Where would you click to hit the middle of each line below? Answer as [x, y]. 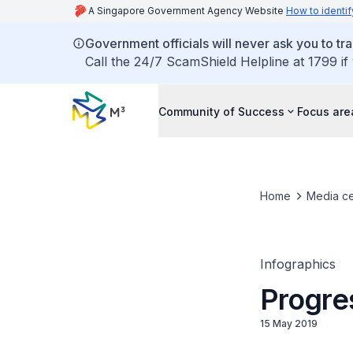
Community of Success [221, 111]
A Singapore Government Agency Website [187, 11]
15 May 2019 [288, 323]
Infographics [297, 264]
